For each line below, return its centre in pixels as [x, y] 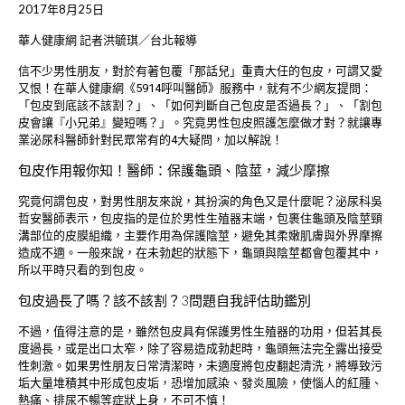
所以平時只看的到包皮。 [83, 270]
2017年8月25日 [61, 9]
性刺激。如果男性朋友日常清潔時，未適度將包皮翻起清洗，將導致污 [200, 366]
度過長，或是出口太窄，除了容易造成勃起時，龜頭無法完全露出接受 [200, 349]
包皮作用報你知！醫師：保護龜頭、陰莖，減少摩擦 [174, 170]
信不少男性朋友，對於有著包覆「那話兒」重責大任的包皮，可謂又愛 [200, 71]
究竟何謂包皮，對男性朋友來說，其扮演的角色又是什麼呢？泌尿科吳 [200, 202]
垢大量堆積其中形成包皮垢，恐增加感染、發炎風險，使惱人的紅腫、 [200, 383]
